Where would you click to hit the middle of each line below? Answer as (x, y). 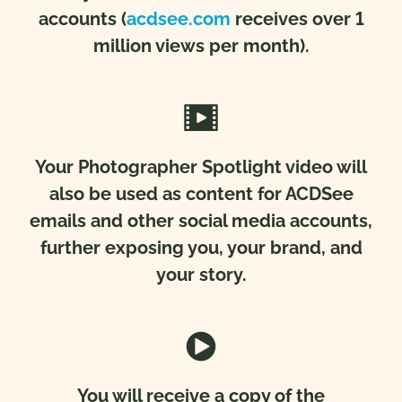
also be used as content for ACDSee (201, 193)
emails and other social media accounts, (201, 220)
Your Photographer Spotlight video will (201, 166)
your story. (201, 274)
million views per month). (201, 45)
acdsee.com (178, 18)
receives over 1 (297, 18)
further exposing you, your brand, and (201, 247)
